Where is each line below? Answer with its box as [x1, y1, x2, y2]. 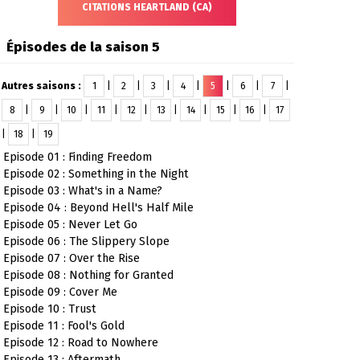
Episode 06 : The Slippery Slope [3, 235, 170, 248]
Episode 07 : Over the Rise [3, 252, 141, 265]
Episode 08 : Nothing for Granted [3, 268, 174, 282]
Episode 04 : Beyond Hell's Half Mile [3, 201, 194, 215]
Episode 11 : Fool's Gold [3, 319, 125, 333]
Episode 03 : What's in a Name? [3, 184, 163, 198]
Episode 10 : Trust [3, 302, 97, 316]
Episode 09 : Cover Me [3, 285, 118, 299]
